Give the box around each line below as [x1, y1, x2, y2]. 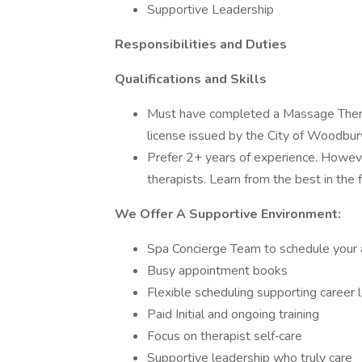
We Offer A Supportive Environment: [115, 205, 341, 223]
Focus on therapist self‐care [147, 327, 302, 345]
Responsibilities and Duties [115, 36, 287, 53]
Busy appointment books [147, 262, 288, 280]
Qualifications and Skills [115, 70, 267, 88]
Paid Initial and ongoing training [147, 305, 319, 323]
